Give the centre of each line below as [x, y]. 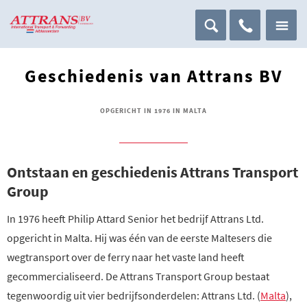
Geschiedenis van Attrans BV [153, 76]
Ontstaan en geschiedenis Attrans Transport [152, 172]
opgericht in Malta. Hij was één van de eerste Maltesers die [139, 238]
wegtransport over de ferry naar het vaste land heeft [126, 257]
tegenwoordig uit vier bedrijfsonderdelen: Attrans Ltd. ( [134, 295]
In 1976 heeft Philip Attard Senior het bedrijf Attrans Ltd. [135, 219]
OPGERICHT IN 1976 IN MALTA [153, 111]
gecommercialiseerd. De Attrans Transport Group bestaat [138, 276]
